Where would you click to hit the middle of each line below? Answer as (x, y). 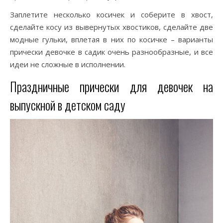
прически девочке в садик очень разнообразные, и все (111, 52)
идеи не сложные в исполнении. (68, 64)
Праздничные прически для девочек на (111, 86)
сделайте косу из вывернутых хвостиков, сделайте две (111, 27)
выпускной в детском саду (68, 105)
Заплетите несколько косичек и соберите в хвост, (111, 14)
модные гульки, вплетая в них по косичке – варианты (111, 39)
